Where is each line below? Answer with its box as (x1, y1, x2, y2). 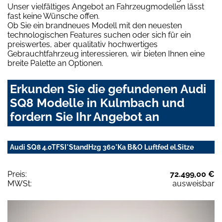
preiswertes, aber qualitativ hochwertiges (7, 40, 158, 50)
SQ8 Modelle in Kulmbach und (10, 96, 184, 111)
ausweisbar (172, 179, 215, 189)
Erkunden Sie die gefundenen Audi (10, 82, 206, 97)
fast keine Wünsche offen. (7, 11, 100, 21)
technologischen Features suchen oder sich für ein (7, 30, 191, 40)
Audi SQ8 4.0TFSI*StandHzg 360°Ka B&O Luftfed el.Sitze (10, 143, 194, 152)
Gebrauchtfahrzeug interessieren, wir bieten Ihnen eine (7, 49, 205, 59)
